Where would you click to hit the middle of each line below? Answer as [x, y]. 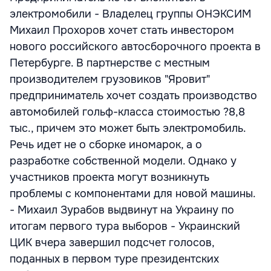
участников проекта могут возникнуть [109, 177]
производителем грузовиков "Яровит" [110, 79]
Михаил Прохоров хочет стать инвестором [122, 30]
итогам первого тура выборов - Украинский [125, 226]
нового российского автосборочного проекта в [135, 47]
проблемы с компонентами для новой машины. [133, 194]
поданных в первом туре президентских [114, 259]
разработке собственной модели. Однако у [123, 161]
